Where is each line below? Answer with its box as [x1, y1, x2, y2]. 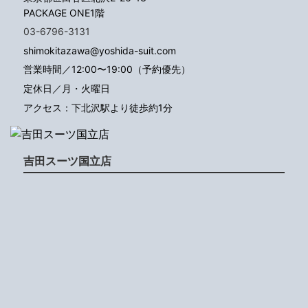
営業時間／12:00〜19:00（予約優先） [23, 63, 190, 76]
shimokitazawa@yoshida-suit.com [23, 44, 176, 56]
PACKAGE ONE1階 [23, 6, 104, 19]
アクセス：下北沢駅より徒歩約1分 [23, 101, 173, 113]
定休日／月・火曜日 [23, 82, 110, 95]
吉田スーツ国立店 [23, 153, 111, 168]
